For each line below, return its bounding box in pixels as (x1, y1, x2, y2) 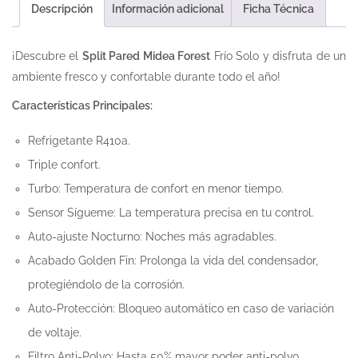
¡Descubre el (12, 49, 82, 62)
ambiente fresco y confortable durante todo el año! (12, 70, 280, 83)
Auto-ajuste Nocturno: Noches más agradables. (28, 229, 276, 243)
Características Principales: (12, 98, 153, 112)
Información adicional (112, 2, 224, 16)
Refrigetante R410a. (28, 133, 130, 147)
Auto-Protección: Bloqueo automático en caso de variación (28, 301, 334, 315)
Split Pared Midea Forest (82, 49, 211, 62)
